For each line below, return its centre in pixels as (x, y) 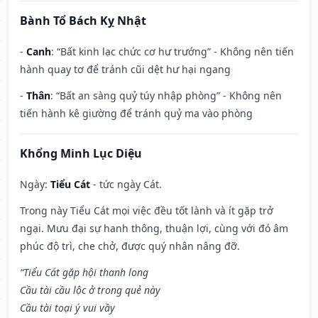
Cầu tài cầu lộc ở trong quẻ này (90, 290)
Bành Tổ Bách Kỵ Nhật (83, 21)
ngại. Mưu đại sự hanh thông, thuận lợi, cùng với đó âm (154, 229)
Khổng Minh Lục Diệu (81, 154)
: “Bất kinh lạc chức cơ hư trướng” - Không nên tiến (172, 52)
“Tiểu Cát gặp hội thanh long (84, 273)
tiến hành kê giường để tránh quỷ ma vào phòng (136, 114)
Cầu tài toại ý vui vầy (67, 308)
